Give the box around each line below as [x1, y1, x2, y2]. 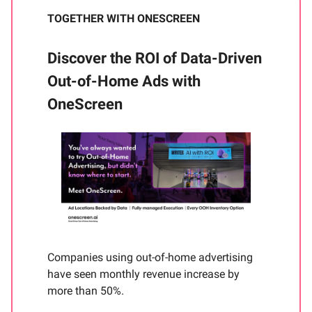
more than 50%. [47, 284, 124, 298]
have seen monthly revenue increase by [47, 267, 240, 281]
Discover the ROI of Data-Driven [47, 49, 262, 68]
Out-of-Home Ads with [47, 72, 201, 91]
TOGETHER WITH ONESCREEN [47, 12, 200, 26]
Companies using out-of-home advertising [47, 251, 253, 265]
